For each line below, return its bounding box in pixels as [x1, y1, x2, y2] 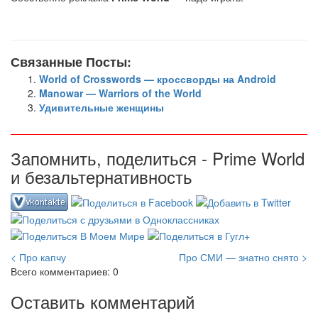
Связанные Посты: [11, 53, 131, 70]
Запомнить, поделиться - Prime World [11, 146, 305, 170]
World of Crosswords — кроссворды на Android [39, 72, 276, 86]
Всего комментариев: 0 [11, 263, 119, 278]
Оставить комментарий [11, 288, 194, 314]
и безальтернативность [11, 164, 192, 189]
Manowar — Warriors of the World [39, 86, 202, 100]
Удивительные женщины [39, 100, 164, 114]
